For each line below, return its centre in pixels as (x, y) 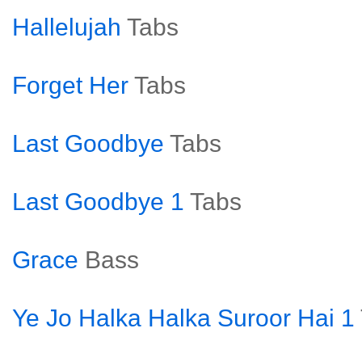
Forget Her (70, 85)
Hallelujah (67, 27)
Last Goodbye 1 (98, 202)
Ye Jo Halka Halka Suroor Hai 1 (183, 318)
